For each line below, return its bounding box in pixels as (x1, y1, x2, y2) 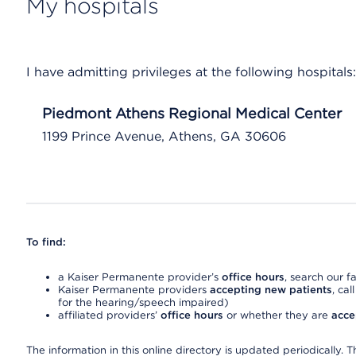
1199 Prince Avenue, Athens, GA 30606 (41, 129, 286, 144)
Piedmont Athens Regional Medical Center (41, 105, 342, 122)
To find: (25, 236, 66, 248)
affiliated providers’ (57, 309, 161, 321)
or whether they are (222, 309, 331, 321)
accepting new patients (209, 284, 332, 296)
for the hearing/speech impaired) (57, 296, 229, 308)
